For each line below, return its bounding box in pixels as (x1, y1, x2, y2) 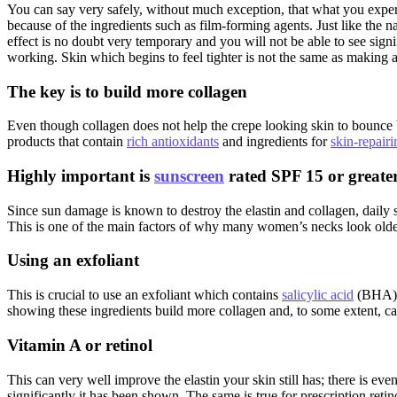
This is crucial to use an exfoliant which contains (7, 287, 282, 303)
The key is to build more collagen (7, 82, 247, 101)
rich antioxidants (127, 134, 219, 150)
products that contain (7, 134, 127, 150)
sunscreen (154, 166, 224, 185)
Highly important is (7, 166, 154, 185)
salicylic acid (282, 287, 354, 303)
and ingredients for (219, 134, 331, 150)
